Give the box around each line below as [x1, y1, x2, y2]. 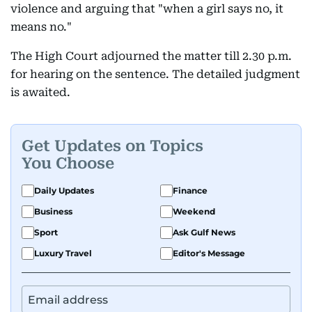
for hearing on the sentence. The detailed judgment [10, 68, 300, 81]
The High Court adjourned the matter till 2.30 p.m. [10, 49, 292, 63]
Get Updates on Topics [22, 136, 203, 155]
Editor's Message [173, 248, 245, 258]
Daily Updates [34, 185, 94, 196]
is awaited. [10, 86, 70, 99]
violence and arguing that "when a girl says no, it [10, 2, 283, 15]
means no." [10, 20, 72, 33]
